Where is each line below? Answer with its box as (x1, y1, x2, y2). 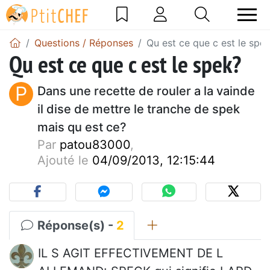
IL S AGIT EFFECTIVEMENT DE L (38, 245, 223, 260)
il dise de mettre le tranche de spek (37, 101, 240, 116)
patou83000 (60, 137, 130, 152)
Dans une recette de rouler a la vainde (37, 83, 255, 98)
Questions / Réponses (34, 36, 133, 49)
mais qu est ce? (37, 119, 127, 134)
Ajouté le (37, 152, 92, 168)
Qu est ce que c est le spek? (9, 48, 241, 80)
